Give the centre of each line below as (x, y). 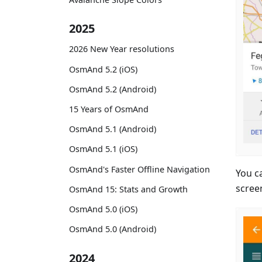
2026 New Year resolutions (122, 49)
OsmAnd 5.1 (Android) (113, 129)
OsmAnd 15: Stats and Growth (128, 189)
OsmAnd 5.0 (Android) (113, 229)
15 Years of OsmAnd (109, 109)
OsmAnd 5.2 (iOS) (103, 69)
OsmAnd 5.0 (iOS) (103, 209)
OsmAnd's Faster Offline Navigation (139, 169)
